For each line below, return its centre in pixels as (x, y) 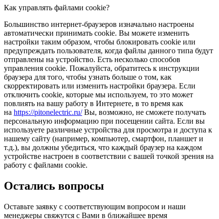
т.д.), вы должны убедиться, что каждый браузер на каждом (103, 147)
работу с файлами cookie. (46, 165)
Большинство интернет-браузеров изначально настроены (99, 24)
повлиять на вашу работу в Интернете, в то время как (94, 103)
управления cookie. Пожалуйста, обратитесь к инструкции (102, 68)
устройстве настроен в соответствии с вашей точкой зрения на (109, 156)
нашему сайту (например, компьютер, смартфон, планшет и (104, 139)
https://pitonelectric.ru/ (48, 112)
